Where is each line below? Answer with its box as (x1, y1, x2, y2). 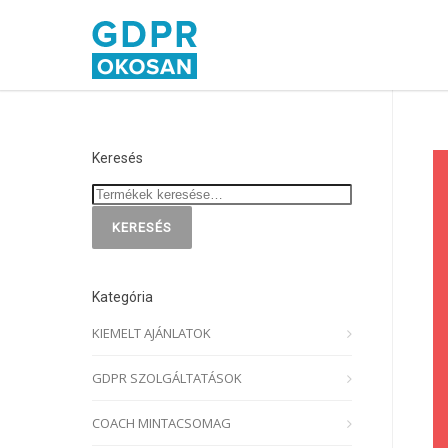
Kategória (92, 289, 153, 305)
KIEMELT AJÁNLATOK (92, 324, 211, 342)
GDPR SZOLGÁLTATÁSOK (92, 369, 242, 387)
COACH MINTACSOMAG (92, 414, 231, 432)
